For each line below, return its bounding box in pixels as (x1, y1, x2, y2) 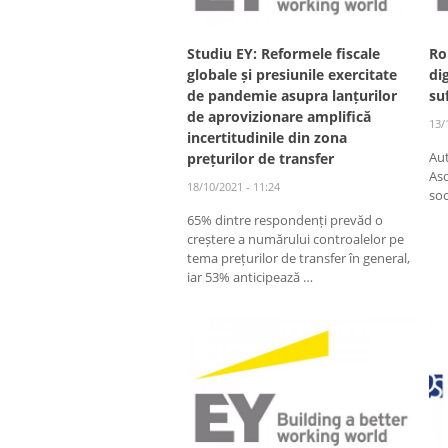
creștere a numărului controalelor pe (187, 229, 404, 248)
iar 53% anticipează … (187, 267, 313, 286)
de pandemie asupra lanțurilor (187, 85, 397, 105)
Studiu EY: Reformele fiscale (187, 43, 380, 63)
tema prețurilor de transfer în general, (187, 248, 410, 267)
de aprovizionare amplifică (187, 106, 371, 126)
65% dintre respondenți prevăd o (187, 210, 383, 229)
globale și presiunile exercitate (187, 64, 397, 84)
